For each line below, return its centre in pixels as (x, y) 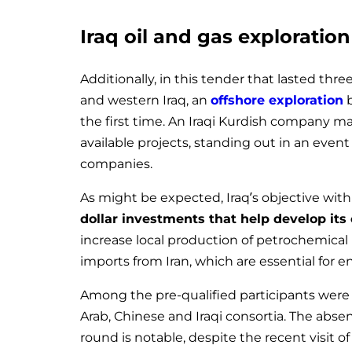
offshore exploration (277, 100)
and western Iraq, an (145, 100)
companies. (116, 163)
